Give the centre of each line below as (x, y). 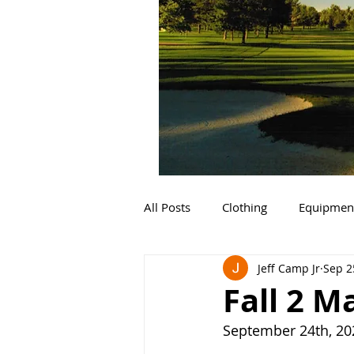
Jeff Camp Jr (289, 268)
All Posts (167, 207)
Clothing (245, 207)
